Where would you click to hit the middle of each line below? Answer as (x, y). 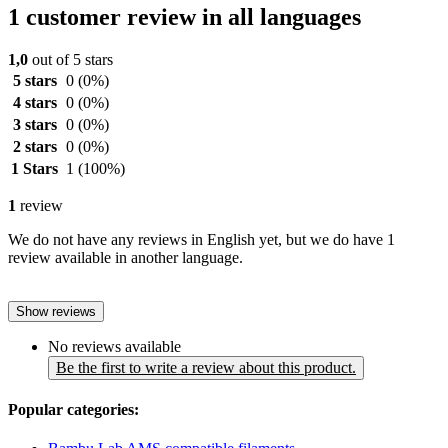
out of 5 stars (70, 59)
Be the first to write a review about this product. (206, 367)
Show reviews (56, 311)
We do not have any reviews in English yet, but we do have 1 (201, 239)
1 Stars (34, 168)
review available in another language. (125, 257)
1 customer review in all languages (184, 16)
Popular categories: (73, 410)
